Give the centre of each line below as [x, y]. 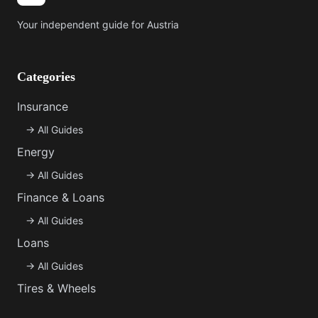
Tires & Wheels [56, 288]
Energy [36, 152]
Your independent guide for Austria [98, 24]
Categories [46, 77]
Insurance [43, 106]
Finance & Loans [61, 197]
